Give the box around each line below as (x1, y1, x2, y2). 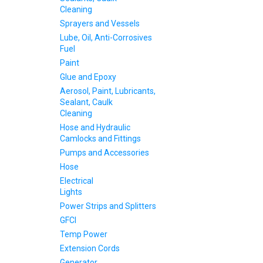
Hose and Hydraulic (60, 123, 130, 132)
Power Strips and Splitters (60, 201, 156, 211)
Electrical (60, 176, 93, 186)
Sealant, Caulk (60, 97, 113, 107)
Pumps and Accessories (60, 148, 149, 157)
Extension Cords (60, 244, 120, 253)
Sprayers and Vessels (60, 19, 140, 28)
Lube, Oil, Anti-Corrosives (60, 33, 152, 42)
